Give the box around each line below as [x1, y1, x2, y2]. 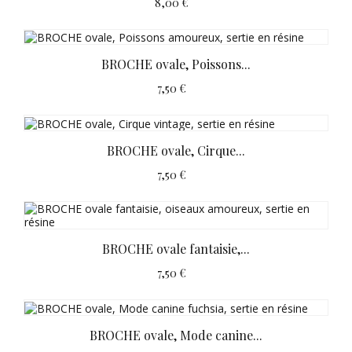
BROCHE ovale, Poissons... [101, 56, 251, 73]
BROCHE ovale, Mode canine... [90, 326, 262, 343]
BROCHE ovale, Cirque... [107, 142, 245, 159]
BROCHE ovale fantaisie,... [102, 240, 250, 257]
